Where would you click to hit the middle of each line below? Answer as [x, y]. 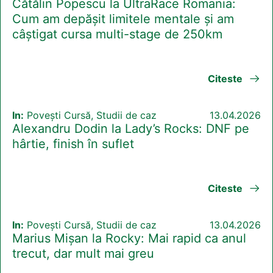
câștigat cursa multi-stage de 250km [117, 34]
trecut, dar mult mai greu [83, 254]
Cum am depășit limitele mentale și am [123, 19]
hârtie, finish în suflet [73, 144]
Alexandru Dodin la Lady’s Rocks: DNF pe [131, 129]
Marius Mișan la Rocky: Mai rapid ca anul [129, 239]
